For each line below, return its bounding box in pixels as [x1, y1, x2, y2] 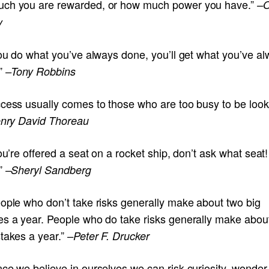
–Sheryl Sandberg [2, 162, 91, 177]
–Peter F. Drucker [64, 228, 150, 243]
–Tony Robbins [5, 63, 76, 79]
